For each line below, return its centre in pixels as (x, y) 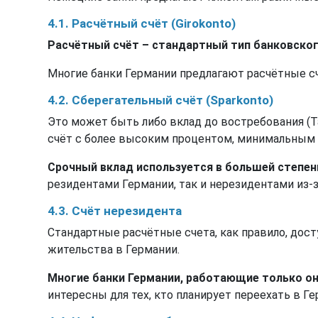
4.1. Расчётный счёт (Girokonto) (142, 23)
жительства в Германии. (114, 249)
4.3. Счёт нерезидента (115, 210)
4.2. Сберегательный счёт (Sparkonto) (160, 100)
